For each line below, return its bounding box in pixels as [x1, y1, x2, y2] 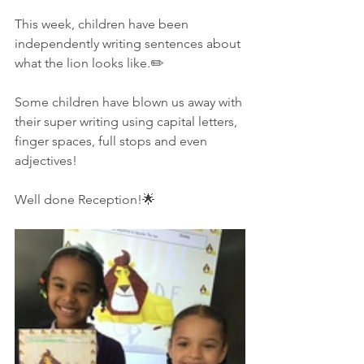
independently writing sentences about [15, 36, 244, 51]
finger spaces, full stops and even [15, 133, 210, 149]
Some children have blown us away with [15, 94, 245, 110]
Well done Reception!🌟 [15, 192, 155, 207]
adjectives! [15, 153, 77, 168]
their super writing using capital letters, [15, 114, 240, 129]
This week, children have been [15, 16, 192, 32]
